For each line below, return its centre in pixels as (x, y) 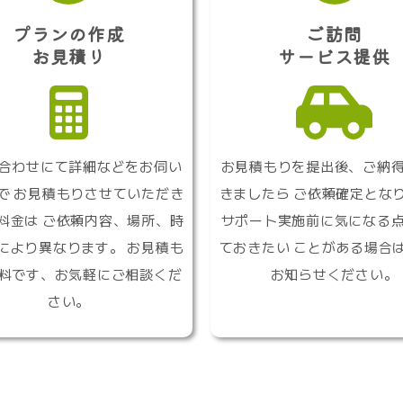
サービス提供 (334, 57)
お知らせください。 (334, 275)
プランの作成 (69, 34)
